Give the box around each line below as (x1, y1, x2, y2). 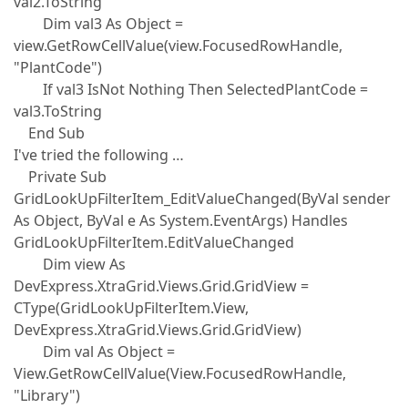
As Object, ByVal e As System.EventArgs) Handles (14, 210, 348, 230)
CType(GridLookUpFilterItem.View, (14, 298, 249, 318)
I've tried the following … (14, 145, 184, 165)
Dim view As (14, 254, 126, 274)
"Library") (14, 385, 80, 405)
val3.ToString (14, 101, 102, 121)
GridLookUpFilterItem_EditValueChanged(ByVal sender (14, 189, 391, 209)
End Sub (14, 123, 85, 143)
